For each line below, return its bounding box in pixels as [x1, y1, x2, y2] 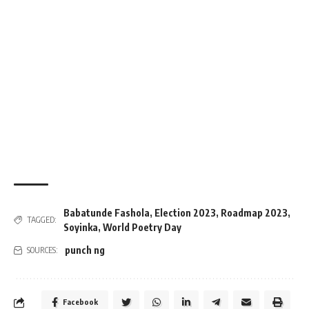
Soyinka [63, 221, 98, 234]
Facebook [63, 297, 98, 307]
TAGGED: [27, 215, 57, 226]
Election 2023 [154, 207, 216, 219]
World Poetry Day [103, 221, 181, 234]
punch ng [65, 244, 105, 257]
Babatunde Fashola [63, 207, 150, 219]
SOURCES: [27, 244, 58, 255]
